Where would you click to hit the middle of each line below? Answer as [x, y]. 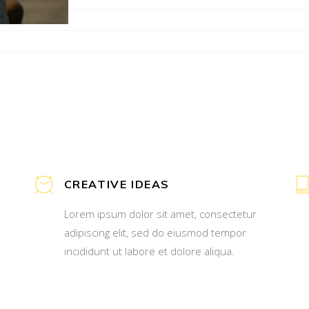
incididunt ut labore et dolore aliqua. [149, 251]
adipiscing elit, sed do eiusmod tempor [155, 232]
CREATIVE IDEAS [117, 184]
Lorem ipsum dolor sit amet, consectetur [160, 213]
